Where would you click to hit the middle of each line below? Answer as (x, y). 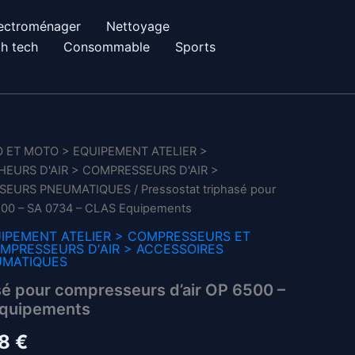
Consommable (106, 46)
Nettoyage (137, 26)
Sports (195, 46)
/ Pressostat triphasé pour (203, 189)
